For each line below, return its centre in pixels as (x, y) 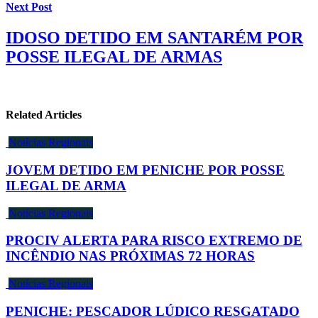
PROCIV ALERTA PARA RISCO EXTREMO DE (154, 241)
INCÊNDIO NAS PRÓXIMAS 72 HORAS (130, 256)
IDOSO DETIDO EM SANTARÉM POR (154, 37)
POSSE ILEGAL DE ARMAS (114, 56)
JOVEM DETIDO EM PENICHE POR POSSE (145, 170)
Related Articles (44, 115)
